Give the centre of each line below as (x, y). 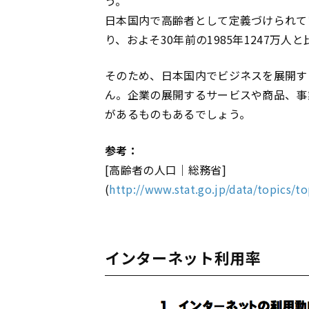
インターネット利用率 (183, 258)
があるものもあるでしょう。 (178, 114)
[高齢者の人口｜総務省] (166, 170)
